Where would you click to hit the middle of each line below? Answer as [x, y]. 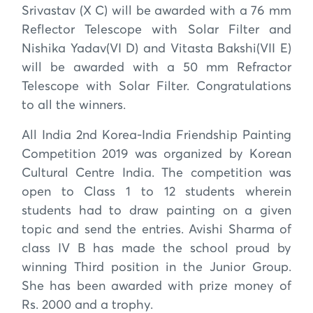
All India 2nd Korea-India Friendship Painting [156, 135]
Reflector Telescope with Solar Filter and [156, 30]
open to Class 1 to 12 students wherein [156, 192]
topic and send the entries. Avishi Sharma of [156, 230]
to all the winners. [74, 105]
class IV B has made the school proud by [156, 248]
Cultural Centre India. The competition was [156, 173]
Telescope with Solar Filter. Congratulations [156, 86]
